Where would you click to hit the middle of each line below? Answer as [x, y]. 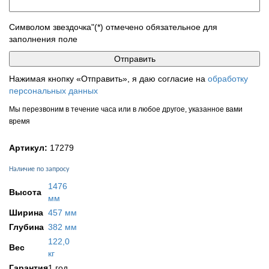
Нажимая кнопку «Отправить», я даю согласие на [108, 79]
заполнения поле [43, 39]
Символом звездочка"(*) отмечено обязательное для [113, 27]
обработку [228, 79]
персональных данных [53, 91]
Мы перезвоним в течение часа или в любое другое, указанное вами [126, 109]
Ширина [26, 213]
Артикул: [28, 148]
